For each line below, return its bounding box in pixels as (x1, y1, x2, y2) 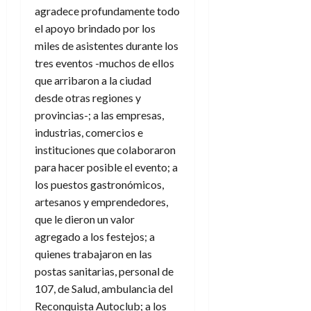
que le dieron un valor (35, 212, 135, 226)
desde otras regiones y (35, 91, 141, 105)
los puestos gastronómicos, (35, 178, 164, 192)
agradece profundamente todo (35, 4, 180, 18)
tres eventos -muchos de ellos (35, 56, 174, 70)
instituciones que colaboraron (35, 143, 176, 157)
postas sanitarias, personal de (35, 264, 174, 278)
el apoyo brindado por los (35, 22, 155, 35)
